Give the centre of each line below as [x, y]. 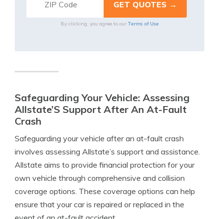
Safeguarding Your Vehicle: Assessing [102, 98]
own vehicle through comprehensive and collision [100, 178]
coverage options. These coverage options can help [105, 191]
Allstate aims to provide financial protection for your [105, 165]
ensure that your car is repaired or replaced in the [99, 204]
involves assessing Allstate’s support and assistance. [107, 152]
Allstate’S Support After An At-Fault [101, 109]
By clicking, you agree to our [94, 24]
